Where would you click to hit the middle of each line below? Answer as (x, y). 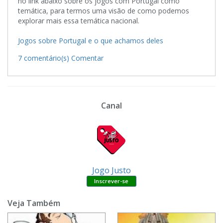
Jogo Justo (111, 170)
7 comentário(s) (44, 58)
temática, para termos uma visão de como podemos (104, 10)
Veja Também (34, 203)
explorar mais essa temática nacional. (79, 20)
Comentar (87, 58)
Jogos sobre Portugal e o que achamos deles (91, 40)
